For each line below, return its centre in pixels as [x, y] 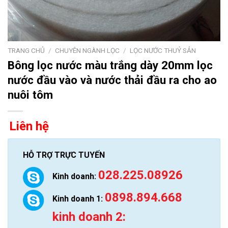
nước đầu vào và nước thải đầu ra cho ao [112, 80]
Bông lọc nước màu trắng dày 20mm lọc [110, 65]
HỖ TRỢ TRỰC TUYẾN [64, 155]
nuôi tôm [30, 94]
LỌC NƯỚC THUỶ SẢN [163, 51]
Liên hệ [29, 126]
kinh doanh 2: [89, 217]
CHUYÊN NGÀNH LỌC [88, 51]
